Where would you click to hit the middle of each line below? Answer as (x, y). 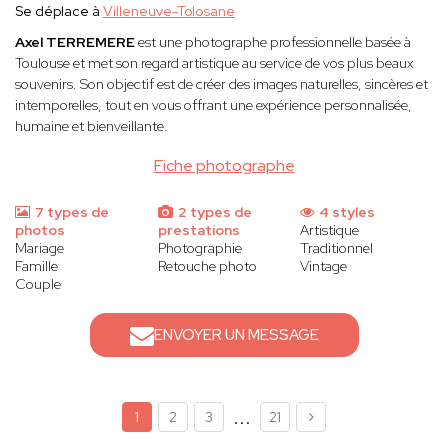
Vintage (324, 266)
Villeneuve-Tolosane (169, 11)
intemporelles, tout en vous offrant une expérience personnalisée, (213, 105)
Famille (36, 266)
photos (40, 230)
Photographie (199, 248)
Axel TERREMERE (76, 42)
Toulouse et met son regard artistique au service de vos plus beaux (214, 63)
